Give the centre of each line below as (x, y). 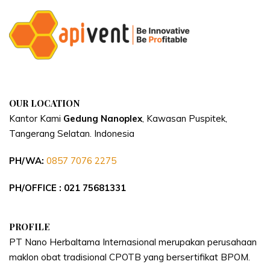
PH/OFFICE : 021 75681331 (67, 187)
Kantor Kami (36, 118)
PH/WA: (28, 160)
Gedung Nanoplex (103, 118)
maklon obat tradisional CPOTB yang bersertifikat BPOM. (130, 257)
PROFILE (30, 226)
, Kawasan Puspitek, (185, 118)
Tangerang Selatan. (52, 133)
